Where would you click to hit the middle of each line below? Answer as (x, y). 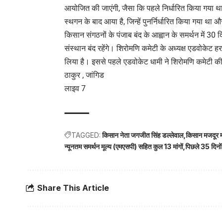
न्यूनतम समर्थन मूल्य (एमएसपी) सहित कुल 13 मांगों (124, 146)
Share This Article (73, 188)
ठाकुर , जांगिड (84, 75)
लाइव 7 (75, 88)
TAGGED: (86, 135)
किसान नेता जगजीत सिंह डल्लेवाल (143, 135)
